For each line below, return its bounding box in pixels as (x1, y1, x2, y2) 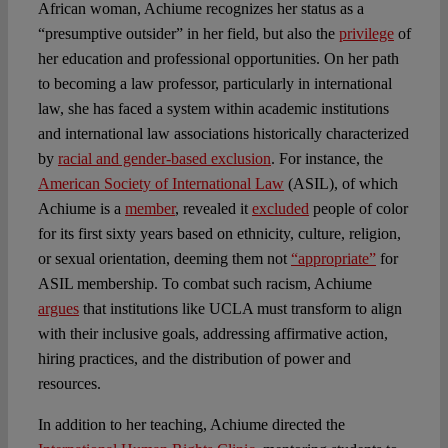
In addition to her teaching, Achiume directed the (37, 416, 345, 434)
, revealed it (174, 200, 252, 218)
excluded (251, 200, 309, 218)
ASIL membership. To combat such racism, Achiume (37, 275, 372, 293)
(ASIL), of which (283, 175, 398, 193)
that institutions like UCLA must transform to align (78, 300, 402, 318)
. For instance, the (270, 150, 383, 168)
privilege (338, 25, 394, 43)
